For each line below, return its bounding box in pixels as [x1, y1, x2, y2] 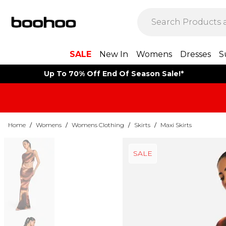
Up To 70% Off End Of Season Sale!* [43, 69, 184, 78]
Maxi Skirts [160, 121, 192, 129]
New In [99, 49, 128, 59]
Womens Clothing [72, 121, 124, 129]
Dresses [180, 49, 211, 59]
